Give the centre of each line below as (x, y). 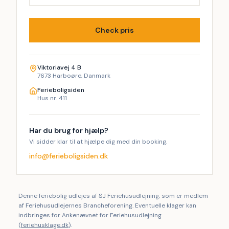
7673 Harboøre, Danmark (74, 76)
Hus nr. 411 (52, 98)
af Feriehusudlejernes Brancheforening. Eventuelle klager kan (107, 205)
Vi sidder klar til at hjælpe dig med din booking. (98, 142)
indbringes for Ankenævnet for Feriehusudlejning (90, 215)
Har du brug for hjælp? (69, 130)
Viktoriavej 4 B (59, 67)
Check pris (114, 30)
